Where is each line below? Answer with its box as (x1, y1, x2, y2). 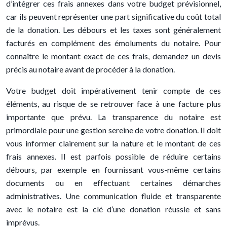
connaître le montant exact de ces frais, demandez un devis (6, 51, 221, 61)
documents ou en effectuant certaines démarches (6, 178, 221, 187)
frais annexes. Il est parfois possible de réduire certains (6, 152, 221, 161)
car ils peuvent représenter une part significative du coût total (6, 12, 221, 21)
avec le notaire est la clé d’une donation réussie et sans (6, 204, 221, 214)
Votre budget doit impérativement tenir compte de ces (6, 86, 221, 95)
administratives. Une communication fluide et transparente (6, 191, 221, 201)
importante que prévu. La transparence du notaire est (6, 112, 221, 122)
